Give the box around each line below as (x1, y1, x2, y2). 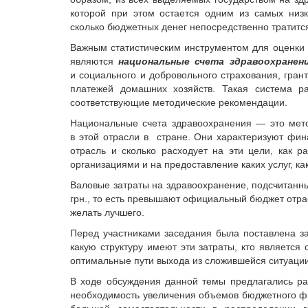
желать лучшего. (70, 207, 144, 218)
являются (70, 56, 119, 67)
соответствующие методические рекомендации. (70, 97, 287, 108)
